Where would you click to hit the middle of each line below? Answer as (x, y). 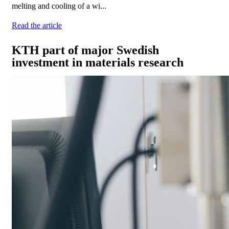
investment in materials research (98, 63)
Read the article (37, 26)
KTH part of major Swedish (85, 50)
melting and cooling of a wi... (59, 6)
